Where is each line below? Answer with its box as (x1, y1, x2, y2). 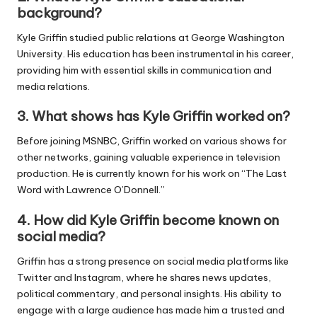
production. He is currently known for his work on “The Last (17, 167, 287, 180)
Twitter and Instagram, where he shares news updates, (17, 270, 271, 284)
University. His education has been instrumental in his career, (17, 47, 294, 61)
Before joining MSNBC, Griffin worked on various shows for (17, 134, 287, 148)
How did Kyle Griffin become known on (33, 211, 279, 229)
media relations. (17, 80, 90, 93)
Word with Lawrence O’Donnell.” (17, 183, 165, 197)
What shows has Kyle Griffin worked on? (32, 108, 290, 125)
